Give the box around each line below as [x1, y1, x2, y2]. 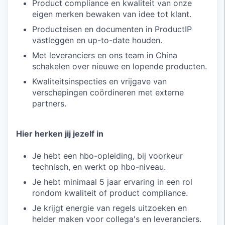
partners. [32, 98, 66, 108]
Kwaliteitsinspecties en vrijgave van [32, 76, 167, 86]
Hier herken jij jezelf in [16, 129, 103, 139]
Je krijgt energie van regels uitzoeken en [32, 203, 187, 213]
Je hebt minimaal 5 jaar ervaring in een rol [32, 177, 192, 187]
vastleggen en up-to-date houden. [32, 35, 162, 45]
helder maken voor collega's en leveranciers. [32, 214, 201, 224]
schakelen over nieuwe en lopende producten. [32, 61, 207, 71]
